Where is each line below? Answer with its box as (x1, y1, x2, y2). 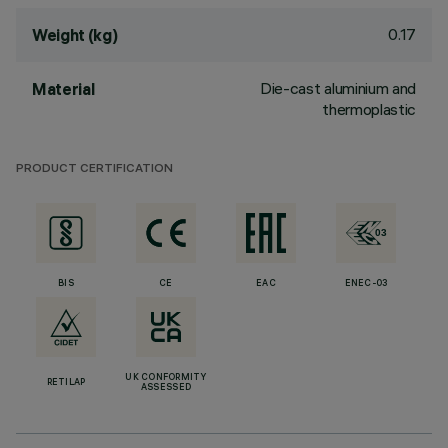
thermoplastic (322, 99, 416, 119)
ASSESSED (140, 383, 192, 393)
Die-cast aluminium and (260, 78, 416, 98)
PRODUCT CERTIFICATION (16, 163, 173, 176)
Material (32, 79, 95, 99)
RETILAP (46, 378, 86, 388)
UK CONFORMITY (125, 373, 207, 383)
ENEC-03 (344, 279, 388, 289)
